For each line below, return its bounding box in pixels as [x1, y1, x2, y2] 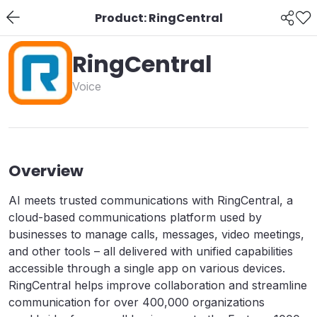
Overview [8, 160, 83, 182]
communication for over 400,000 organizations [8, 295, 265, 309]
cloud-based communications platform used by [8, 210, 262, 224]
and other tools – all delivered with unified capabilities [8, 244, 293, 258]
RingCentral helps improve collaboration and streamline [8, 278, 307, 292]
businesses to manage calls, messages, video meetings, [8, 227, 304, 241]
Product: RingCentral [94, 9, 223, 26]
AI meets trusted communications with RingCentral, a [8, 193, 293, 207]
